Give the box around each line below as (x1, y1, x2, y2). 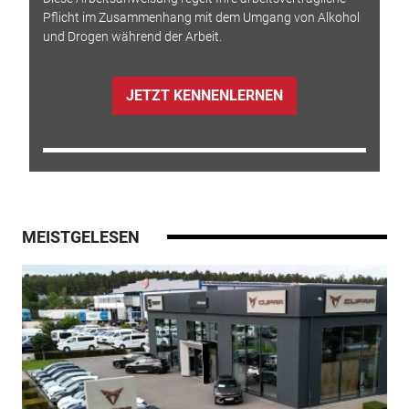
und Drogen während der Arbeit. (42, 28, 222, 44)
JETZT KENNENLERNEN (125, 87, 283, 105)
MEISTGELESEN (21, 226, 140, 246)
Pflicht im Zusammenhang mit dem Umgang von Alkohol (42, 9, 360, 25)
